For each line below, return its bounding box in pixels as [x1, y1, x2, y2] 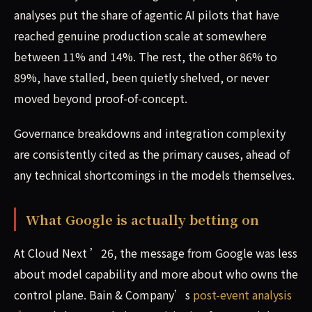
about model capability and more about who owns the [14, 265, 298, 283]
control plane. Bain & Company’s [14, 286, 193, 304]
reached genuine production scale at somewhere [14, 27, 267, 45]
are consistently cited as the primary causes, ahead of [14, 146, 290, 163]
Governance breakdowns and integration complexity [14, 125, 286, 142]
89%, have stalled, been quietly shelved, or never [14, 69, 269, 86]
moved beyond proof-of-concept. [14, 90, 190, 107]
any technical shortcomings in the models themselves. [14, 166, 295, 184]
